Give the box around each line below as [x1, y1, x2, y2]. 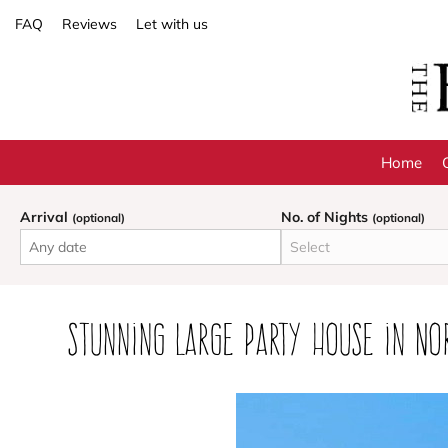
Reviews [62, 15, 117, 33]
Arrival [20, 208, 72, 227]
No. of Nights [280, 208, 372, 227]
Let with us [136, 15, 208, 33]
